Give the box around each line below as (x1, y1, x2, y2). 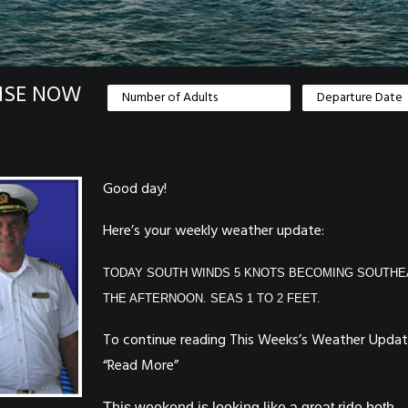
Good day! (103, 178, 167, 201)
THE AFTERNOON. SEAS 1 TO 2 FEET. (103, 291, 321, 305)
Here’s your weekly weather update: (103, 219, 324, 243)
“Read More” (103, 354, 178, 378)
